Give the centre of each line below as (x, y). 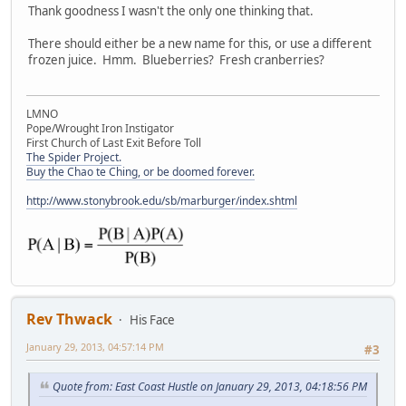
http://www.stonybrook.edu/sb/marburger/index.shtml (162, 200)
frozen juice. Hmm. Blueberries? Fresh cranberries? (176, 60)
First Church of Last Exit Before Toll (114, 142)
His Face (152, 319)
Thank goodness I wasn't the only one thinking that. (171, 11)
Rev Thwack (69, 319)
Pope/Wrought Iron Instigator (100, 128)
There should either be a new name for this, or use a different (200, 44)
